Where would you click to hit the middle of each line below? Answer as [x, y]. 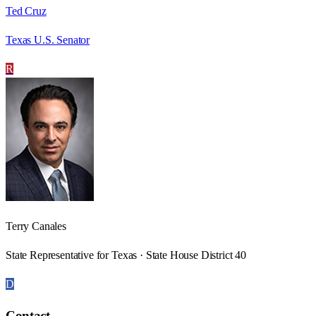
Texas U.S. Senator [48, 39]
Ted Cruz [26, 11]
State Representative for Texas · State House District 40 [126, 255]
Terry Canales [36, 226]
